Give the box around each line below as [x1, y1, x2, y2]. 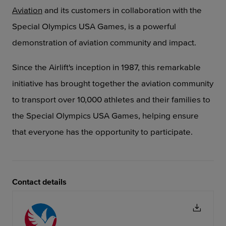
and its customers [44, 5, 112, 15]
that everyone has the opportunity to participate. [12, 127, 193, 136]
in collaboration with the [112, 5, 202, 15]
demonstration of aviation [12, 37, 110, 47]
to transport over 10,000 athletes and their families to [12, 94, 210, 104]
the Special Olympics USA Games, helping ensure [12, 110, 199, 120]
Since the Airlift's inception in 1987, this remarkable [12, 62, 201, 72]
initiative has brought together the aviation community [12, 78, 213, 88]
